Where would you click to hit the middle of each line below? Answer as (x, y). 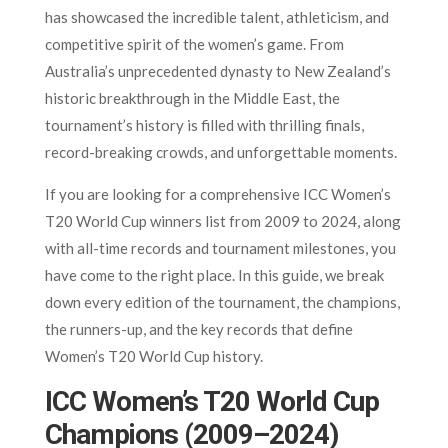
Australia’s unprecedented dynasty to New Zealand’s (217, 70)
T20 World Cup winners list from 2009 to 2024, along (222, 220)
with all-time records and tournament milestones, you (220, 247)
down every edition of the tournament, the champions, (222, 301)
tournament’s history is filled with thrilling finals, (204, 124)
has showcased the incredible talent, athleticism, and (216, 16)
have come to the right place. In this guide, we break (214, 274)
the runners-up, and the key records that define (198, 328)
